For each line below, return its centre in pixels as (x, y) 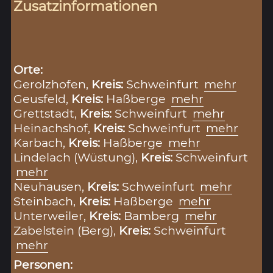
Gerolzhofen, (53, 84)
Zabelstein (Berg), (66, 230)
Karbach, (41, 142)
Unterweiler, (51, 215)
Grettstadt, (47, 113)
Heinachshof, (54, 128)
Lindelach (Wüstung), (77, 157)
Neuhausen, (51, 186)
